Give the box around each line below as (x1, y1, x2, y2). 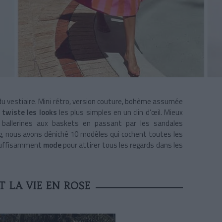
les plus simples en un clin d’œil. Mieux (56, 107, 183, 118)
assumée (151, 96, 183, 108)
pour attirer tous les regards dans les (63, 139, 183, 151)
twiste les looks (2, 107, 57, 118)
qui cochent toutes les (110, 128, 183, 140)
